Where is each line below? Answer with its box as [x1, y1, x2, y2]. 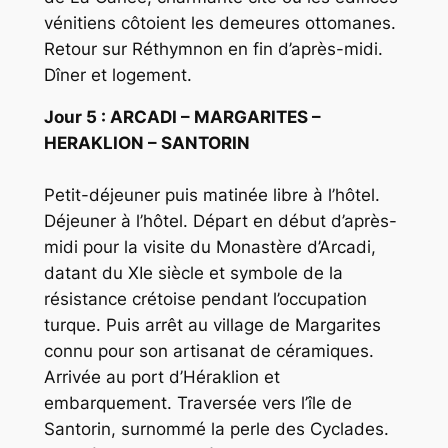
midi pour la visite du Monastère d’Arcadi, [43, 237, 376, 258]
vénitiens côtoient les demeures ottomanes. [43, 12, 396, 33]
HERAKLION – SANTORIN [43, 133, 250, 154]
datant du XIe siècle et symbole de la [43, 263, 343, 284]
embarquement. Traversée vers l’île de [43, 393, 352, 414]
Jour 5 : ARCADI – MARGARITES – [43, 107, 321, 128]
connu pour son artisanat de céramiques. [43, 341, 374, 362]
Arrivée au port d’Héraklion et [43, 367, 280, 388]
